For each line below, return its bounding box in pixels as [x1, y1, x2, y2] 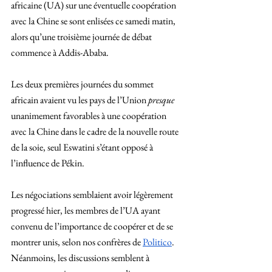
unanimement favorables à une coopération [11, 109, 168, 122]
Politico [143, 236, 172, 248]
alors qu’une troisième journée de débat [11, 30, 154, 43]
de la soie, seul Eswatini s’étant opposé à [11, 141, 155, 154]
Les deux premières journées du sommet [11, 78, 155, 90]
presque [148, 93, 176, 106]
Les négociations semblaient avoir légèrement [11, 188, 175, 201]
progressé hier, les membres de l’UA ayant [11, 204, 162, 217]
